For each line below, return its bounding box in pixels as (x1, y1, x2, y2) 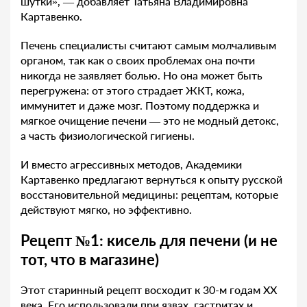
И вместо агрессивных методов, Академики (21, 157, 242, 171)
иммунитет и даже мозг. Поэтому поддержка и (21, 98, 259, 112)
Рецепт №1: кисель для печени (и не (21, 230, 278, 249)
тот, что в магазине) (21, 249, 159, 269)
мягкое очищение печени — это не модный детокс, (21, 113, 279, 127)
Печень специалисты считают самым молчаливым (21, 38, 276, 51)
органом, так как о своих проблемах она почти (21, 53, 255, 66)
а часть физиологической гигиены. (21, 128, 195, 142)
